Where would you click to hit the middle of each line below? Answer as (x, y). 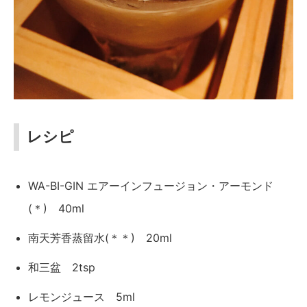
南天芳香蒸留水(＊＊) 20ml (100, 238)
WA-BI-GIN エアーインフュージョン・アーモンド (151, 186)
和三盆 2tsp (62, 268)
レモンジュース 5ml (82, 297)
